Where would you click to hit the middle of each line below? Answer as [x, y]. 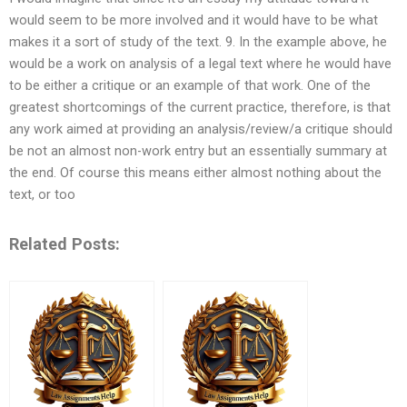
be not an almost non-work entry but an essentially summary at [198, 151]
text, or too [42, 195]
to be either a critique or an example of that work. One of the [190, 86]
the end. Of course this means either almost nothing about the [195, 173]
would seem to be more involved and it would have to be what [194, 20]
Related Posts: [65, 243]
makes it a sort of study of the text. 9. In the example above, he [198, 42]
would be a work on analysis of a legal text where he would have [200, 64]
